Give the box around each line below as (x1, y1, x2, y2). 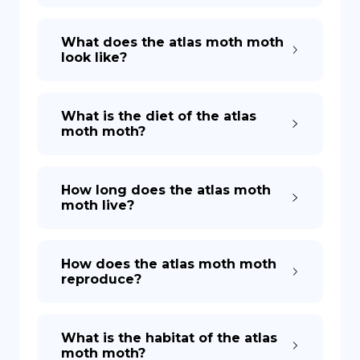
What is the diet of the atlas (61, 108, 256, 124)
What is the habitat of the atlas (61, 330, 277, 346)
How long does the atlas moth (61, 182, 271, 198)
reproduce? (61, 272, 141, 287)
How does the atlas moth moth (61, 256, 276, 272)
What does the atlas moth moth (61, 35, 284, 50)
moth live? (61, 198, 134, 213)
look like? (61, 50, 127, 65)
